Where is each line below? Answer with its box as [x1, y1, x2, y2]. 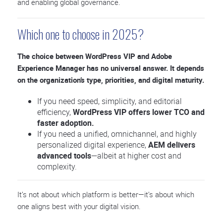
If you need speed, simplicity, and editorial [37, 96, 182, 107]
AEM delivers [148, 139, 195, 150]
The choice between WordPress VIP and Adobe [17, 51, 172, 61]
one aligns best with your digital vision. [17, 201, 141, 211]
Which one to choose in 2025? [17, 24, 144, 44]
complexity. [37, 161, 77, 172]
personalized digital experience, [37, 139, 148, 150]
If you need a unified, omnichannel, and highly [37, 128, 197, 139]
